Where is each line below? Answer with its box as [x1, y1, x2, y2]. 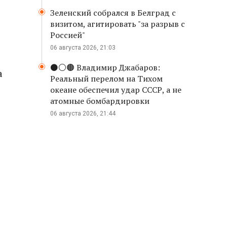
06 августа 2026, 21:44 [50, 110, 116, 117]
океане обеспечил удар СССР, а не [50, 84, 181, 95]
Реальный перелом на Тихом [50, 73, 163, 84]
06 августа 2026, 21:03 [50, 44, 116, 51]
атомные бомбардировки [50, 95, 149, 106]
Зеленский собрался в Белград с [50, 7, 176, 18]
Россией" [50, 29, 85, 41]
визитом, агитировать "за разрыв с [50, 18, 185, 29]
